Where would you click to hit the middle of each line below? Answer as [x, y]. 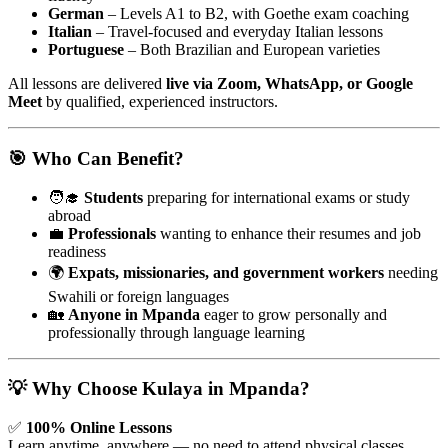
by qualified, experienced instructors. [160, 102]
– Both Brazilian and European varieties [252, 50]
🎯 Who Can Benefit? [96, 158]
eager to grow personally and [293, 314]
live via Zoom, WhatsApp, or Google [289, 84]
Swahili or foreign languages [138, 296]
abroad [69, 215]
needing [411, 272]
